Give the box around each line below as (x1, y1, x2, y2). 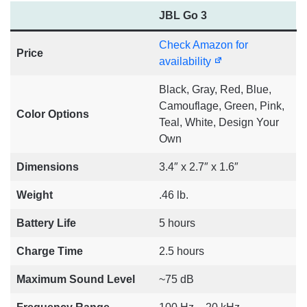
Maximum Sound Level (16, 273, 135, 286)
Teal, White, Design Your (159, 116, 279, 129)
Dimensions (16, 161, 79, 173)
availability (159, 56, 214, 68)
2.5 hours (159, 245, 204, 258)
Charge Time (16, 245, 83, 258)
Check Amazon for (159, 39, 248, 51)
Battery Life (16, 217, 76, 230)
